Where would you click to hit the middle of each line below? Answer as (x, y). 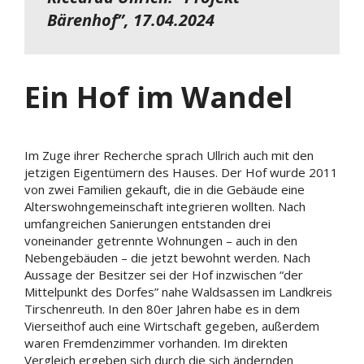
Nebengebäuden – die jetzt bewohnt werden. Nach (167, 257)
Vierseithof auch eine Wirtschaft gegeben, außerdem (172, 325)
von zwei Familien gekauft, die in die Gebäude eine (165, 189)
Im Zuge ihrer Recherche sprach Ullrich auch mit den (169, 155)
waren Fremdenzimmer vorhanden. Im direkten (156, 342)
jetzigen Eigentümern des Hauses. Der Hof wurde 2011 (181, 172)
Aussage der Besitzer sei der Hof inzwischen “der (164, 274)
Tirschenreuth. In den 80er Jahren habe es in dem (162, 308)
